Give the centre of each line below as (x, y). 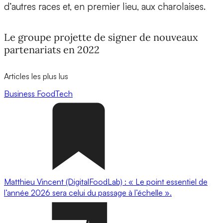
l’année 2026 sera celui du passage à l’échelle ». (88, 192)
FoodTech (55, 93)
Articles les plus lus (36, 76)
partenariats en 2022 (52, 49)
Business (20, 93)
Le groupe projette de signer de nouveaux (101, 37)
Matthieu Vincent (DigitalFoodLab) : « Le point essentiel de (106, 181)
